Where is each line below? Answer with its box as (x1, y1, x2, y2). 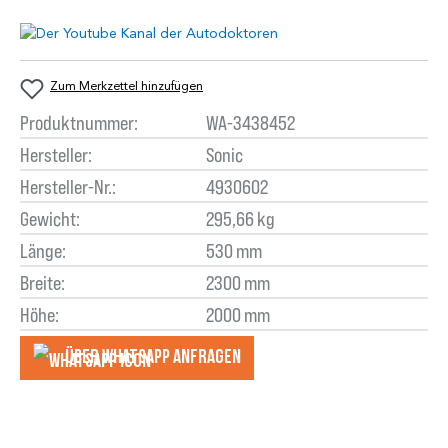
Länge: (20, 238, 66, 263)
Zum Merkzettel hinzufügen (50, 78, 203, 94)
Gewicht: (20, 206, 80, 231)
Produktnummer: (20, 110, 138, 135)
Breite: (20, 270, 65, 295)
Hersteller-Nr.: (20, 174, 116, 199)
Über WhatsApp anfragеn (65, 345, 241, 368)
